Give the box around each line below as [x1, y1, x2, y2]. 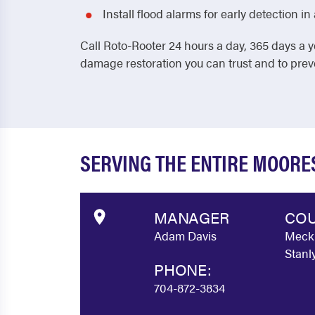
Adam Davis [154, 227, 217, 244]
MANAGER [154, 206, 229, 228]
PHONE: [154, 258, 212, 280]
